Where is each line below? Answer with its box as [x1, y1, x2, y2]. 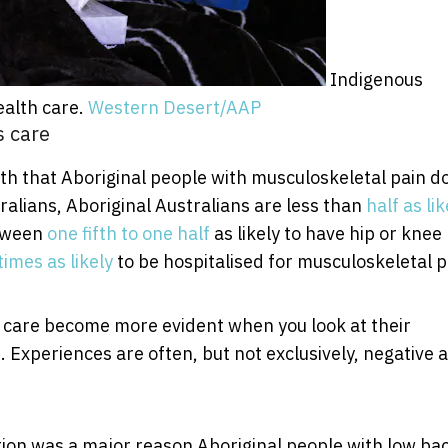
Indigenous [330, 67, 423, 91]
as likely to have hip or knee [210, 221, 442, 245]
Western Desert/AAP [88, 95, 261, 119]
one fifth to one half [47, 221, 210, 245]
